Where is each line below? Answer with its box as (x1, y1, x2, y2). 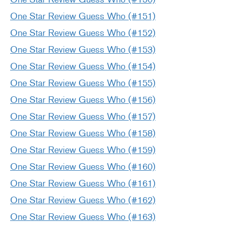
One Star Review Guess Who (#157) (10, 111, 156, 123)
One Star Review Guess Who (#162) (10, 195, 156, 206)
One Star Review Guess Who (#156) (10, 94, 156, 106)
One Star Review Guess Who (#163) (10, 211, 156, 223)
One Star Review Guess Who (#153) (10, 44, 156, 56)
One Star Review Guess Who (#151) (10, 11, 156, 22)
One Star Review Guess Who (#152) (10, 27, 156, 39)
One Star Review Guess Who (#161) (10, 178, 156, 190)
